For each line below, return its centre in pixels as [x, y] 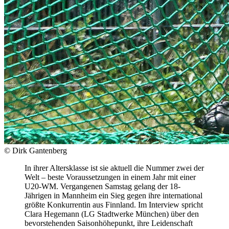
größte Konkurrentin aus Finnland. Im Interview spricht [114, 204]
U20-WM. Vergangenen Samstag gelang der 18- [102, 186]
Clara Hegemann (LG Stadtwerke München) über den [112, 214]
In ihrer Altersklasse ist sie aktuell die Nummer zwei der [114, 168]
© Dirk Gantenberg [36, 150]
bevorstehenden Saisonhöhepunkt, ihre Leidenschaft [109, 223]
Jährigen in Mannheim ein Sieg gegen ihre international [113, 195]
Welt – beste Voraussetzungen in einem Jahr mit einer [110, 177]
